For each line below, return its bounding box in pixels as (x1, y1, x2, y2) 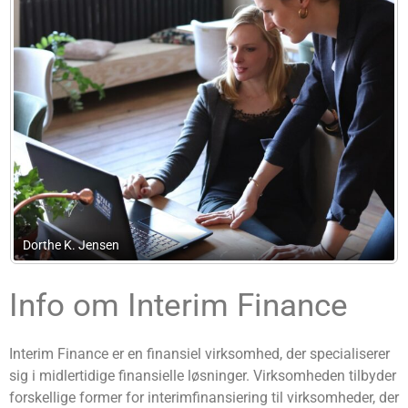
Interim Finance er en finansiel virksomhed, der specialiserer (9, 345, 390, 363)
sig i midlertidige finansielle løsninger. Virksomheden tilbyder (9, 367, 396, 385)
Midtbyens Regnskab (198, 238, 317, 254)
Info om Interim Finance (9, 287, 348, 325)
